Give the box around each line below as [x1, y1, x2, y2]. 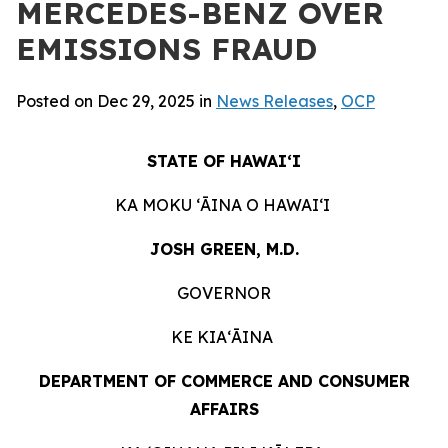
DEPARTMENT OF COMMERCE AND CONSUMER [38, 371, 410, 391]
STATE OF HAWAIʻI [147, 151, 301, 171]
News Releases [216, 91, 333, 111]
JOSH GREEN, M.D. [149, 239, 299, 259]
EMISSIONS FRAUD [16, 30, 317, 68]
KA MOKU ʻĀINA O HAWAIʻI [114, 195, 330, 215]
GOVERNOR [177, 283, 271, 303]
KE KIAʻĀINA [171, 327, 273, 347]
